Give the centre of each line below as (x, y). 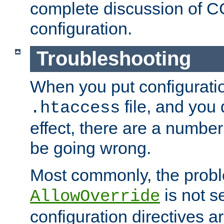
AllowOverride (95, 196)
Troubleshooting (113, 59)
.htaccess (75, 108)
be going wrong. (90, 148)
